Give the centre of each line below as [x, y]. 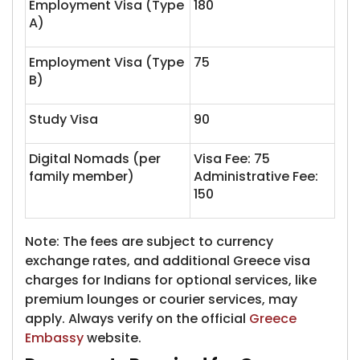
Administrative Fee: [256, 176]
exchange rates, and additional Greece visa [168, 261]
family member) [82, 176]
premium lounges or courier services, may [161, 299]
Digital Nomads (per [95, 159]
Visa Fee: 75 [232, 159]
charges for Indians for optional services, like [171, 280]
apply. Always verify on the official [137, 319]
